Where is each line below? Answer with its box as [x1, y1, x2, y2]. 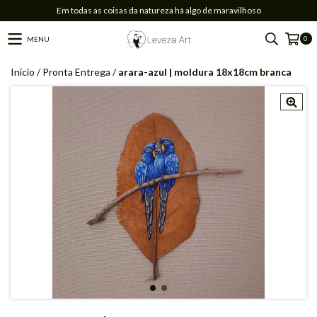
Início [11, 66, 35, 78]
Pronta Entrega [42, 66, 110, 78]
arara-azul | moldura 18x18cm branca [118, 66, 292, 78]
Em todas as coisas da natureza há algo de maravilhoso [56, 5, 261, 16]
